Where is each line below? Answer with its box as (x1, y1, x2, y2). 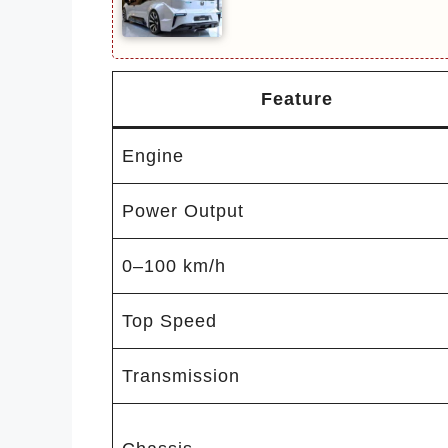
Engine (122, 145, 184, 166)
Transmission (122, 365, 240, 386)
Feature (261, 88, 333, 109)
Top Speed (122, 310, 217, 331)
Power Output (122, 200, 244, 221)
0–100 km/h (122, 255, 226, 276)
